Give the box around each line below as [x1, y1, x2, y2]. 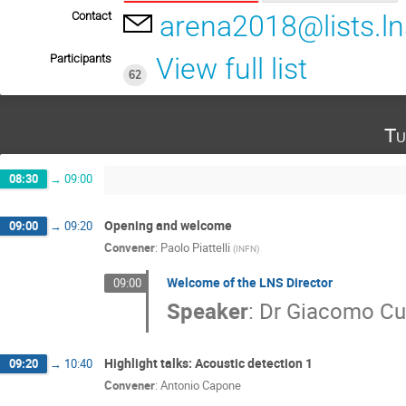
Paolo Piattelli [160, 239, 230, 256]
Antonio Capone [160, 377, 241, 394]
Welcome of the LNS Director [166, 274, 333, 292]
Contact [72, 9, 111, 24]
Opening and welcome [104, 216, 232, 234]
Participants [50, 51, 111, 65]
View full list [155, 51, 307, 86]
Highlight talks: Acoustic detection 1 [104, 353, 313, 372]
